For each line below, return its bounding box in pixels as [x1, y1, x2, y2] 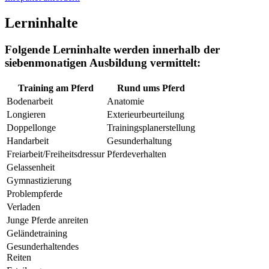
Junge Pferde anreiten [7, 214, 88, 225]
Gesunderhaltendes [7, 241, 79, 252]
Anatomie [107, 95, 144, 106]
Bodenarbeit [7, 95, 53, 106]
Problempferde [7, 188, 62, 199]
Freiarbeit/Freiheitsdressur [7, 148, 104, 159]
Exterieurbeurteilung [107, 109, 184, 119]
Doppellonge [7, 122, 56, 133]
